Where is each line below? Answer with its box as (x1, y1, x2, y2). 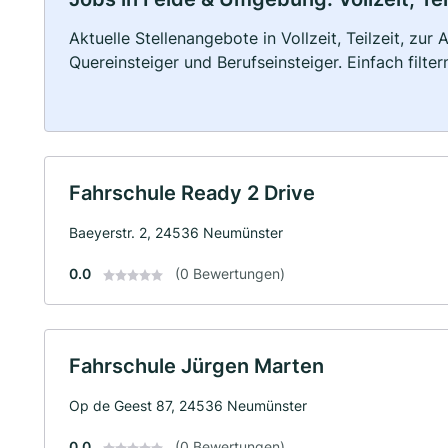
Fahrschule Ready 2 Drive (69, 181, 315, 205)
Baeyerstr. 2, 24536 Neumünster (69, 224, 283, 241)
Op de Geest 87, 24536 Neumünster (69, 397, 307, 414)
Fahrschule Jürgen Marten (69, 354, 324, 378)
